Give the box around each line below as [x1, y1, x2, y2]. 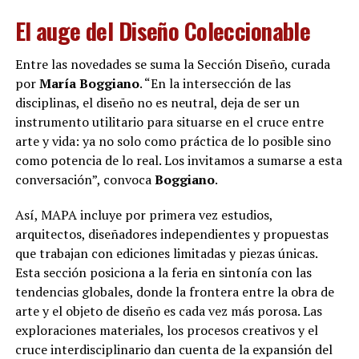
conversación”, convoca [14, 170, 155, 188]
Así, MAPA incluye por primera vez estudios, [14, 205, 272, 224]
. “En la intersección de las [139, 74, 291, 92]
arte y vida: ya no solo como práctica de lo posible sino [14, 131, 331, 150]
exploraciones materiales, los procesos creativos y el [14, 321, 318, 339]
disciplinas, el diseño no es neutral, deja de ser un [14, 93, 300, 111]
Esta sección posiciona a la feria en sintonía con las [14, 263, 312, 281]
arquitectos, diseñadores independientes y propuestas [14, 224, 329, 243]
